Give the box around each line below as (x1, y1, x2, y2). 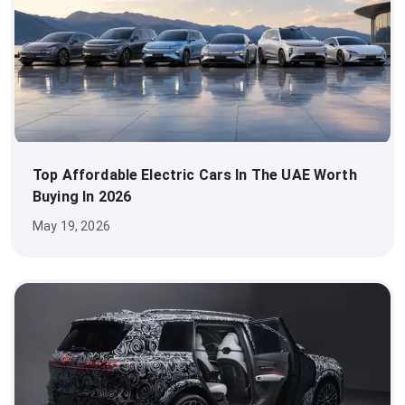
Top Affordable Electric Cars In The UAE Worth (33, 166, 357, 184)
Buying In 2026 (33, 188, 132, 206)
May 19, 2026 (33, 219, 110, 234)
